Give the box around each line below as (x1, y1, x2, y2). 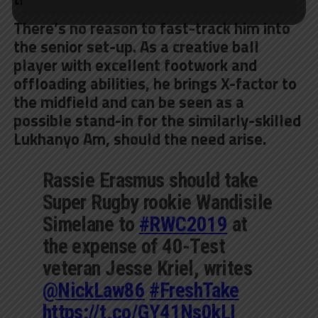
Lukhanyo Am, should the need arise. (13, 126, 266, 151)
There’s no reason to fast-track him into (13, 16, 290, 40)
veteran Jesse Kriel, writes (42, 256, 253, 280)
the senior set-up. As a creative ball (13, 34, 259, 59)
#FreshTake (149, 278, 239, 302)
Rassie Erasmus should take (42, 168, 258, 192)
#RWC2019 (138, 212, 228, 236)
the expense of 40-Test (42, 234, 226, 258)
